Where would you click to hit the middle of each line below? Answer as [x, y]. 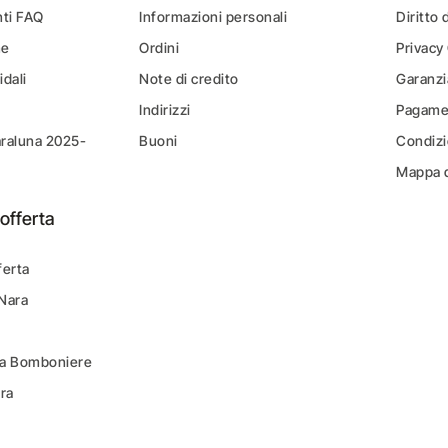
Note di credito [189, 78]
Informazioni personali [213, 16]
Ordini [159, 47]
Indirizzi [165, 109]
